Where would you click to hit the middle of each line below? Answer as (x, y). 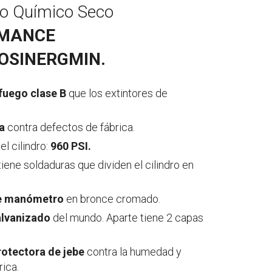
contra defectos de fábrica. (70, 127)
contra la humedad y (133, 252)
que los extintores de (117, 93)
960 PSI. (71, 146)
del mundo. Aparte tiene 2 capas (127, 218)
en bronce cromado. (112, 199)
